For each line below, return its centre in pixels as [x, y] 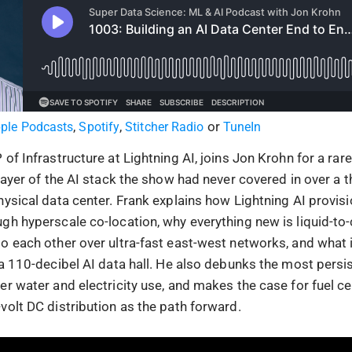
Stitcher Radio [165, 127]
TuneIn [242, 127]
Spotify [99, 127]
